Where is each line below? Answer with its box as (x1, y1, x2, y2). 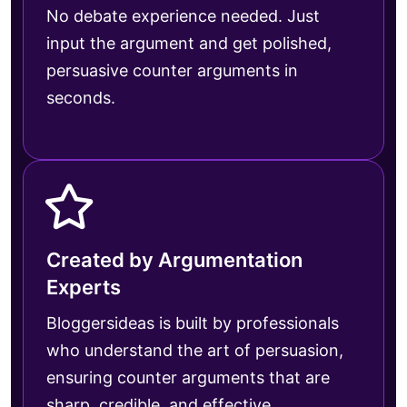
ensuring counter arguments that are (46, 367, 330, 387)
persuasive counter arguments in (46, 60, 298, 80)
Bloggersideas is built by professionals (46, 313, 339, 333)
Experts (46, 274, 121, 299)
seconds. (46, 87, 115, 107)
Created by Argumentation (46, 247, 303, 272)
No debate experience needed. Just (46, 5, 320, 25)
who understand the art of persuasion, (46, 340, 343, 360)
